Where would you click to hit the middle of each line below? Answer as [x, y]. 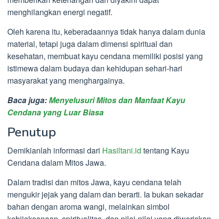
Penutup [32, 132]
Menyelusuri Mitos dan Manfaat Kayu [117, 100]
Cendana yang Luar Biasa [55, 112]
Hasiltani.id [122, 151]
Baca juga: [28, 100]
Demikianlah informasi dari [55, 151]
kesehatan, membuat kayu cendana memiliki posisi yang [105, 56]
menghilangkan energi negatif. [60, 12]
